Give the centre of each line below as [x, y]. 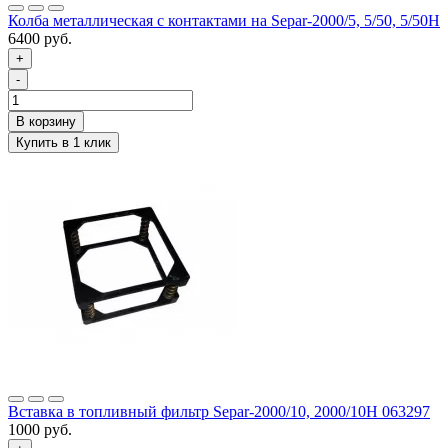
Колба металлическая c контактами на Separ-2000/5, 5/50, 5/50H [224, 20]
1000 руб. [40, 429]
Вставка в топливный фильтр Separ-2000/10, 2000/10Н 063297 [219, 411]
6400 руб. [40, 38]
